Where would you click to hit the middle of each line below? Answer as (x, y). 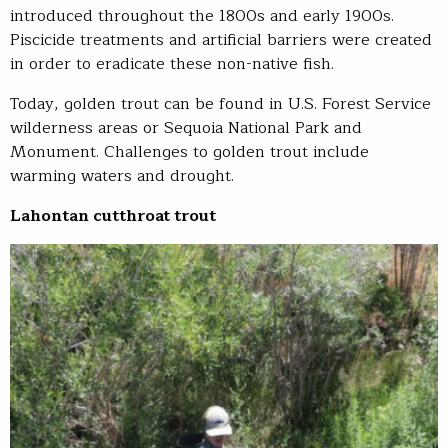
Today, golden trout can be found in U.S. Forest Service (220, 104)
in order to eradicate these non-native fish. (172, 64)
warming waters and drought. (122, 176)
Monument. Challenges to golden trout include (189, 152)
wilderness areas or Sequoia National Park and (186, 128)
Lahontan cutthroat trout (113, 216)
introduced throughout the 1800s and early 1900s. (202, 16)
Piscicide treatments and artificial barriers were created (221, 40)
